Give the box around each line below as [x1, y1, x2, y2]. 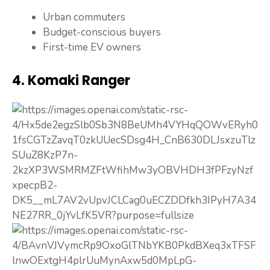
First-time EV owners [43, 40, 141, 55]
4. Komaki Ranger [12, 71, 130, 90]
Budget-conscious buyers [43, 25, 161, 40]
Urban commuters [43, 10, 125, 25]
